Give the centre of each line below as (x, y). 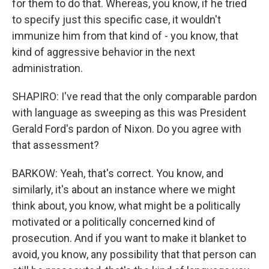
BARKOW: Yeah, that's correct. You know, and (118, 173)
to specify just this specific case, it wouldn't (116, 20)
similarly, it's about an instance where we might (124, 189)
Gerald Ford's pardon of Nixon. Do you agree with (127, 129)
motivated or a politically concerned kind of (114, 222)
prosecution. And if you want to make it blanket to (129, 238)
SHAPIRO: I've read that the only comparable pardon (134, 96)
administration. (47, 68)
